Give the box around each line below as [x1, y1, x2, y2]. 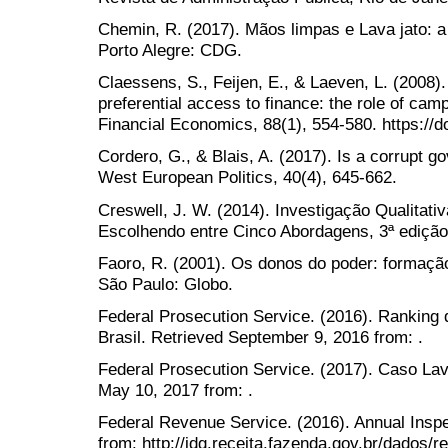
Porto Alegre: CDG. [98, 39, 242, 60]
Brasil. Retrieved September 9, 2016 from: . [98, 326, 423, 347]
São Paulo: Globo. [98, 273, 233, 294]
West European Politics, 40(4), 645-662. [98, 167, 397, 188]
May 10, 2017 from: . [98, 380, 253, 401]
